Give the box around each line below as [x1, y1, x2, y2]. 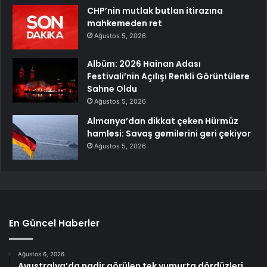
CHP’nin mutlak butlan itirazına [87, 5, 223, 17]
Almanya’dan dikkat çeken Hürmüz [87, 115, 238, 128]
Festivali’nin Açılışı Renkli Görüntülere [87, 70, 250, 83]
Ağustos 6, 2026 [18, 250, 64, 258]
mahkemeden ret [87, 17, 162, 30]
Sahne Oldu [87, 83, 137, 95]
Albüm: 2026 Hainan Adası [87, 58, 201, 70]
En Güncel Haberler [9, 217, 100, 230]
